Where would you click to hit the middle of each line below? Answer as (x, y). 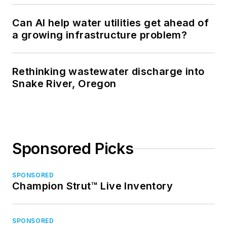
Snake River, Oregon (64, 84)
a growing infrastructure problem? (100, 35)
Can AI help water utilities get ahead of (110, 23)
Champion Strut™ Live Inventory (92, 186)
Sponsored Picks (73, 149)
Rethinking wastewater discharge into (108, 72)
